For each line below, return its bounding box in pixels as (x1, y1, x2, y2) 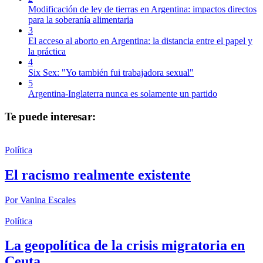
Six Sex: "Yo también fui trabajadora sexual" (28, 68, 194, 78)
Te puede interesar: (5, 110, 96, 123)
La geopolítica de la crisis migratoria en (5, 238, 245, 254)
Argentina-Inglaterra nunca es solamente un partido (28, 89, 217, 99)
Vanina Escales (20, 194, 76, 205)
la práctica (28, 46, 66, 57)
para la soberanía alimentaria (28, 15, 133, 25)
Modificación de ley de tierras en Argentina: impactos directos (28, 4, 257, 15)
